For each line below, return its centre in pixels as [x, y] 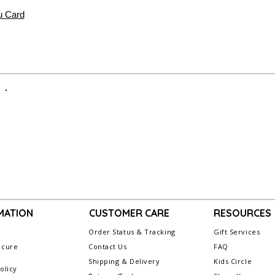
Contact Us [108, 247]
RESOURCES [242, 213]
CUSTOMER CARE [129, 213]
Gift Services [237, 232]
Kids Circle [233, 261]
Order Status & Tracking [132, 232]
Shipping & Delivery [124, 261]
